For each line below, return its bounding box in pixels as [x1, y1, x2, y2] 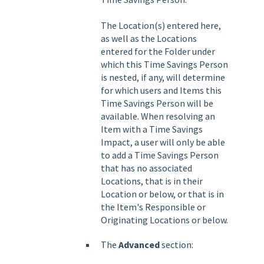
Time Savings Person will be [101, 97, 213, 109]
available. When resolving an [101, 110, 215, 122]
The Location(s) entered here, [101, 19, 221, 31]
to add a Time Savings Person [101, 148, 219, 161]
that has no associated [101, 161, 192, 174]
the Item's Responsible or [101, 200, 206, 213]
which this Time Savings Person [101, 58, 228, 70]
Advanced [118, 238, 161, 250]
